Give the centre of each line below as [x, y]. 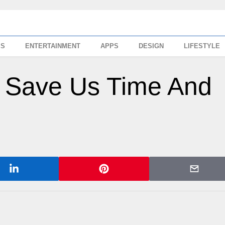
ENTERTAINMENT [53, 46]
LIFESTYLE [202, 46]
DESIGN [151, 46]
